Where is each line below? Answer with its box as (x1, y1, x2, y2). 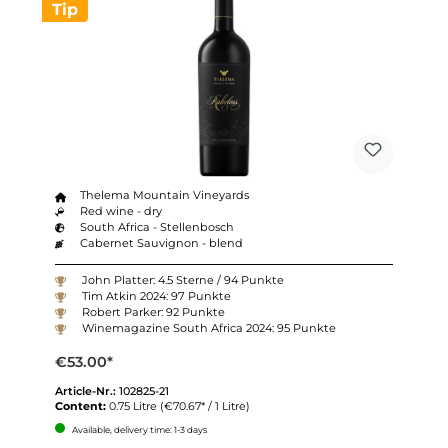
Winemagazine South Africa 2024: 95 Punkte (81, 320, 336, 335)
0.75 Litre (108, 398, 160, 413)
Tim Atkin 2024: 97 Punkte (81, 288, 231, 303)
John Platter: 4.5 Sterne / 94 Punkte (81, 272, 284, 287)
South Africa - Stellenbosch (80, 220, 235, 235)
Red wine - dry (80, 204, 163, 219)
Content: (54, 398, 109, 413)
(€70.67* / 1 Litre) (159, 398, 250, 413)
